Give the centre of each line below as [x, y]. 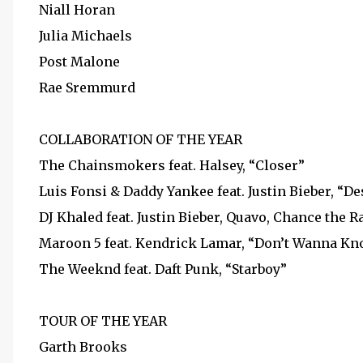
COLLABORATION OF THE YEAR [141, 139]
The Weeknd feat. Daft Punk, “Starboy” [163, 269]
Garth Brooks [83, 347]
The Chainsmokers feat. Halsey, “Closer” [172, 165]
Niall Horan [77, 10]
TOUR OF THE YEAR [103, 321]
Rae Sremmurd [87, 88]
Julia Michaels [85, 36]
